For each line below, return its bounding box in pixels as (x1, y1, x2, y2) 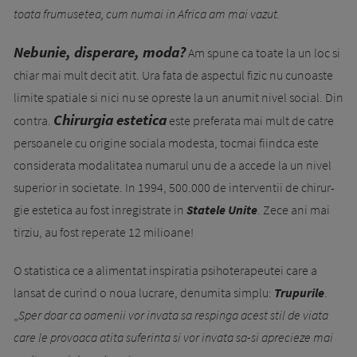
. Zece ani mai (257, 201, 330, 218)
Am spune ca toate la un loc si (186, 44, 340, 61)
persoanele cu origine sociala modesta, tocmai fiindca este (14, 134, 319, 151)
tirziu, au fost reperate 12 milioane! (14, 223, 194, 240)
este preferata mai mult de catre (167, 112, 334, 128)
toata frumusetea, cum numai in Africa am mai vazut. (14, 5, 280, 22)
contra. (14, 112, 53, 128)
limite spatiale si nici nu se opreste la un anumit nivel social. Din (14, 88, 343, 105)
